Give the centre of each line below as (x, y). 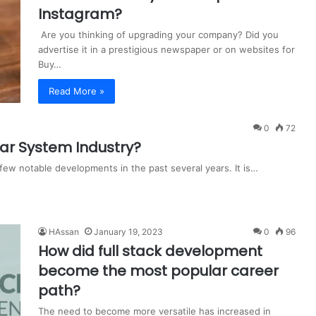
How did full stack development (150, 251)
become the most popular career (158, 271)
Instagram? (80, 14)
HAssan (64, 231)
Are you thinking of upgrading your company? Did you (158, 34)
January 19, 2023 (128, 231)
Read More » (77, 91)
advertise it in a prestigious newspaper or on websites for (166, 49)
